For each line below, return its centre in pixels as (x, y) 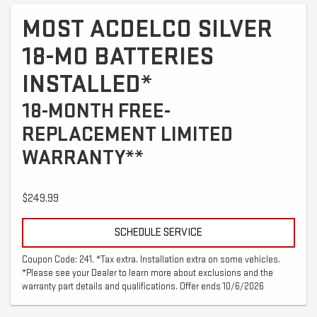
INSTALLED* (87, 84)
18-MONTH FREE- (96, 111)
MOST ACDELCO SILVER (147, 29)
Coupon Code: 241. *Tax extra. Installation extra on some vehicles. (151, 259)
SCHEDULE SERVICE (158, 232)
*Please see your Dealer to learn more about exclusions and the (148, 273)
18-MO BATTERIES (118, 57)
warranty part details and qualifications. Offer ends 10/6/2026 (143, 286)
